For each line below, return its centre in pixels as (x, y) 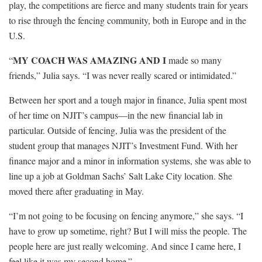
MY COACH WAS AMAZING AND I (89, 60)
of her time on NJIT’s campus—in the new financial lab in (116, 115)
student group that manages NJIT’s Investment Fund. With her (123, 145)
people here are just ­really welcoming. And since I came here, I (125, 246)
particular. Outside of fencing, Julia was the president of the (118, 130)
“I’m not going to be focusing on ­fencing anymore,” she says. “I (126, 215)
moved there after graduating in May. (76, 191)
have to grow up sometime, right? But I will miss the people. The (128, 230)
